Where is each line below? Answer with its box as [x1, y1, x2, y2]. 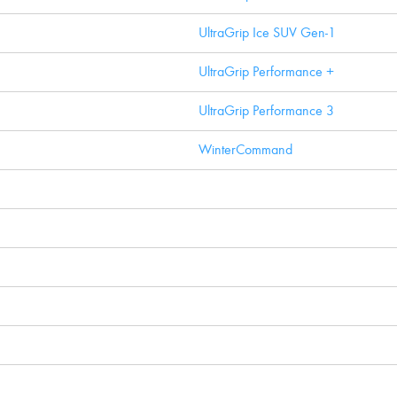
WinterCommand [198, 141, 292, 158]
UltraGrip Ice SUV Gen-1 [198, 24, 336, 41]
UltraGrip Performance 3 [198, 102, 334, 119]
